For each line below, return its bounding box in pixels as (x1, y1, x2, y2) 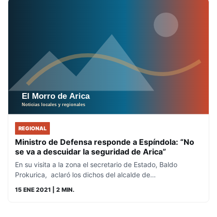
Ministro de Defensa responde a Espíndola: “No (15, 137, 194, 147)
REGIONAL (18, 124, 46, 132)
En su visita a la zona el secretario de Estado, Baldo (15, 160, 177, 169)
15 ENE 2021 (15, 186, 51, 193)
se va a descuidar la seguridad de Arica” (15, 146, 166, 156)
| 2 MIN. (51, 186, 75, 193)
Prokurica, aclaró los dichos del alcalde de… (15, 170, 156, 179)
